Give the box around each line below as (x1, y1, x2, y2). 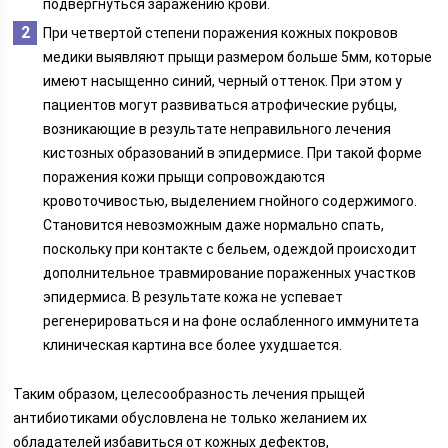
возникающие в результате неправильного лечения (43, 121, 392, 137)
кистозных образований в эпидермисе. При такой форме (43, 145, 423, 161)
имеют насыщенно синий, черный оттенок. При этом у (43, 73, 403, 89)
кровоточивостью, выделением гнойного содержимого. (43, 193, 418, 209)
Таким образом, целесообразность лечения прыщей (13, 386, 366, 402)
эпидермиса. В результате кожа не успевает (43, 289, 344, 305)
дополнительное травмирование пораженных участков (43, 265, 417, 281)
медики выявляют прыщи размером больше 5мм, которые (43, 49, 433, 65)
